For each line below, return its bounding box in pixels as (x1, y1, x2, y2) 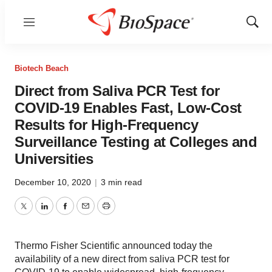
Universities (15, 151, 93, 167)
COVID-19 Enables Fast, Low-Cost (15, 100, 242, 116)
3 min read (101, 177, 142, 187)
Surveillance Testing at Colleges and (15, 134, 257, 150)
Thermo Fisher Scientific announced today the (15, 240, 212, 251)
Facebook (64, 208, 107, 219)
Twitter (22, 208, 52, 219)
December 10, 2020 (15, 177, 93, 187)
